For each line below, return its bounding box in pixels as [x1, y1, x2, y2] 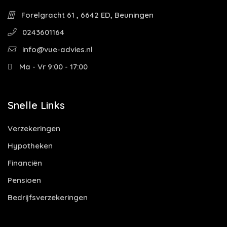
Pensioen [8, 175, 41, 185]
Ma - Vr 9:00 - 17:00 [17, 62, 88, 71]
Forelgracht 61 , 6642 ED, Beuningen [19, 10, 154, 20]
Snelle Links [8, 99, 65, 111]
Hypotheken [8, 141, 53, 150]
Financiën [8, 158, 42, 168]
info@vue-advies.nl [20, 45, 93, 54]
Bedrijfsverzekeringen [8, 193, 88, 202]
